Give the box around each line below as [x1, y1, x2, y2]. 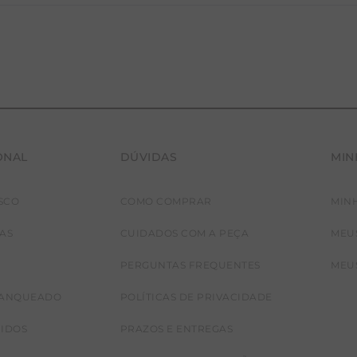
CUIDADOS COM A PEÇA [120, 227, 249, 239]
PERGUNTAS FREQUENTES [120, 259, 261, 271]
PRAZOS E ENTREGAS [120, 323, 233, 335]
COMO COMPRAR [120, 195, 212, 207]
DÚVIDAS [120, 150, 178, 164]
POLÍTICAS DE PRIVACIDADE [120, 291, 273, 303]
